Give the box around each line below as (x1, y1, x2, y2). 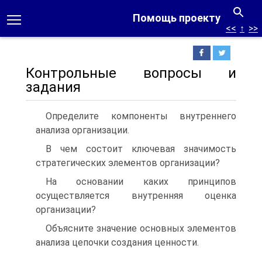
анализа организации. (36, 125, 129, 136)
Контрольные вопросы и (26, 65, 236, 81)
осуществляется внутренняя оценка (36, 190, 236, 201)
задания (26, 79, 81, 95)
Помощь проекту (133, 12, 220, 24)
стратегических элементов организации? (36, 157, 220, 168)
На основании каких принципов (46, 176, 236, 187)
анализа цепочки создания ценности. (36, 237, 199, 248)
